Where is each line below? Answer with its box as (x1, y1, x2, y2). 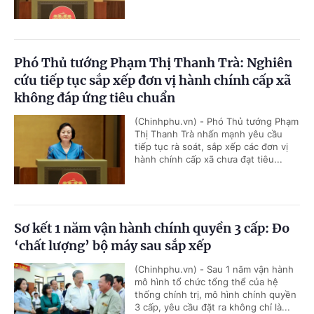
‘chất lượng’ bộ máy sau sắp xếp (14, 238, 211, 254)
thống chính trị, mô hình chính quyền (135, 289, 296, 301)
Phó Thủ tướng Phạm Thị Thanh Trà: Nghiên (14, 55, 292, 71)
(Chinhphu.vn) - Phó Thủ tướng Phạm (135, 116, 299, 128)
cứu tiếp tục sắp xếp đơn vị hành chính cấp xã (14, 72, 291, 89)
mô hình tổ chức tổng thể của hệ (135, 276, 278, 288)
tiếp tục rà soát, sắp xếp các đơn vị (135, 141, 288, 153)
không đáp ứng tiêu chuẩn (14, 90, 175, 107)
